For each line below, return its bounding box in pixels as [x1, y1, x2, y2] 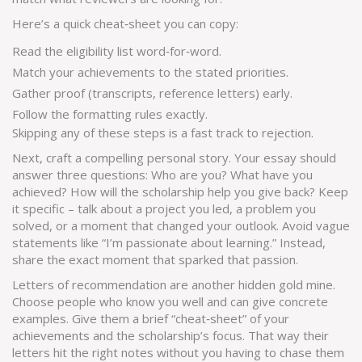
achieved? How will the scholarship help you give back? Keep [12, 183, 348, 200]
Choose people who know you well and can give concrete [12, 293, 328, 309]
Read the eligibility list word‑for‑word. [12, 43, 221, 59]
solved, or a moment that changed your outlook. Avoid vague [12, 217, 350, 234]
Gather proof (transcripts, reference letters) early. [12, 85, 293, 101]
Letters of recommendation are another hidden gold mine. [12, 276, 335, 293]
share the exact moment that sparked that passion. [12, 251, 298, 267]
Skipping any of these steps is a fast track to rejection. [12, 124, 314, 141]
